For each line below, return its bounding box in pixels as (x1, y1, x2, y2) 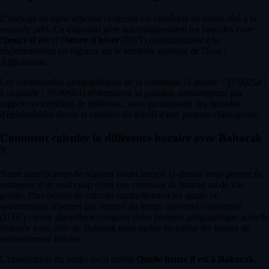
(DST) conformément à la (119, 34, 219, 45)
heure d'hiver (65, 34, 119, 45)
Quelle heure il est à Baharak (136, 254, 254, 265)
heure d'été (4, 34, 49, 45)
